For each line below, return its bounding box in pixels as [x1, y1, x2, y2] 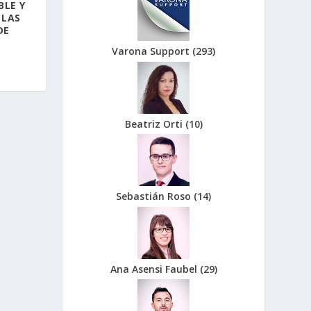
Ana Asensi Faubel [110, 262, 200, 276]
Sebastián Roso [116, 190, 194, 203]
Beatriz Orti [124, 117, 185, 131]
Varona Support [112, 44, 193, 58]
